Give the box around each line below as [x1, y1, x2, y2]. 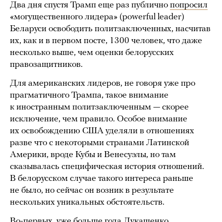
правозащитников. [10, 60, 83, 70]
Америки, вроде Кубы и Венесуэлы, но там [10, 150, 176, 160]
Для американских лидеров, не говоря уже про [10, 79, 195, 89]
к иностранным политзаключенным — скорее [10, 103, 189, 112]
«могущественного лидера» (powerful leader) [10, 12, 184, 22]
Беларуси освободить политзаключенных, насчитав [10, 24, 211, 34]
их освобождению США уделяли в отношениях [10, 126, 194, 136]
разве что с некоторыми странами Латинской [10, 138, 189, 148]
